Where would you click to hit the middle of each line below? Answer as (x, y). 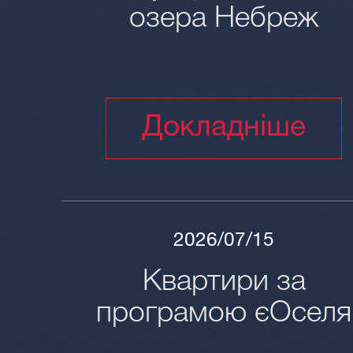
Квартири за (224, 282)
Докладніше (224, 128)
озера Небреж (224, 19)
